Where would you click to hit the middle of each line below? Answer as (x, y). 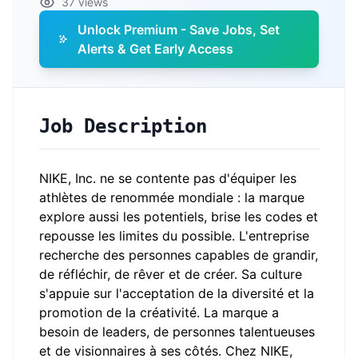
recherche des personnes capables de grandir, (179, 255)
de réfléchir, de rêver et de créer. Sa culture (171, 274)
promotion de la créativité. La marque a (159, 312)
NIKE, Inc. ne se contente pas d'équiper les (168, 178)
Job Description (123, 126)
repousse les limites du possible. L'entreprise (174, 236)
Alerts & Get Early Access (156, 49)
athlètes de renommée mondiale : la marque (172, 197)
